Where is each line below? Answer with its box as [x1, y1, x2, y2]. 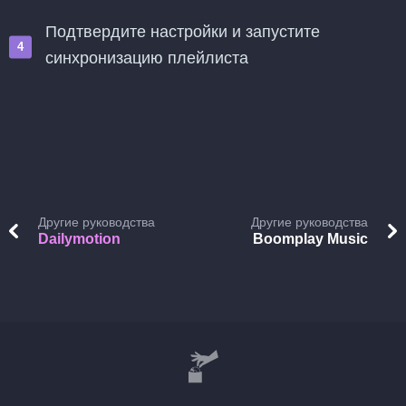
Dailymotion [38, 231, 121, 246]
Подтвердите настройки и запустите [45, 23, 320, 41]
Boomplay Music [253, 231, 368, 246]
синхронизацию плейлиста [45, 49, 248, 67]
